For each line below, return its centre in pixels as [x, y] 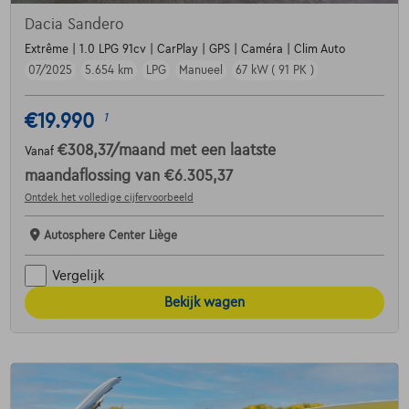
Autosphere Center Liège [110, 236]
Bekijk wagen [204, 303]
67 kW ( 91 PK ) [274, 71]
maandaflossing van [94, 177]
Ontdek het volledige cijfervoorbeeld [109, 198]
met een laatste [222, 151]
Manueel [200, 71]
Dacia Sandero [74, 25]
